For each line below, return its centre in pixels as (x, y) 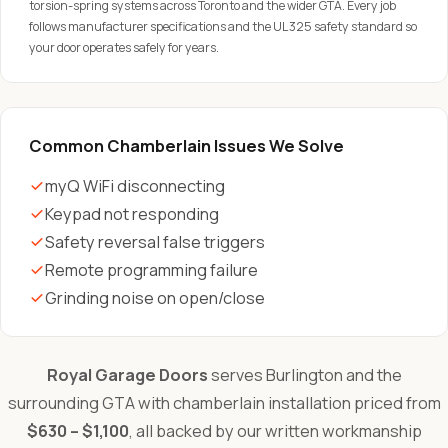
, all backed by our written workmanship (275, 431)
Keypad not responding (132, 214)
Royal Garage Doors (127, 375)
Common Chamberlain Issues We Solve (186, 146)
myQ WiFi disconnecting (135, 186)
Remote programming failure (151, 270)
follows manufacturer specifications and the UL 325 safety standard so (223, 26)
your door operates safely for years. (124, 47)
